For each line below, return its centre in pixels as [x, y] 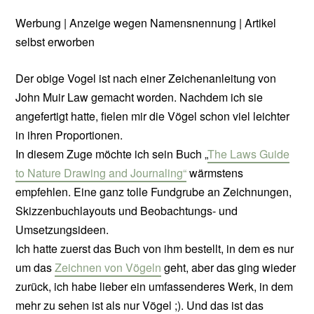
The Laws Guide [249, 154]
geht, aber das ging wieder [229, 268]
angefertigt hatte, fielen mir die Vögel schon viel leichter [153, 116]
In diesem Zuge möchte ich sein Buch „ [112, 154]
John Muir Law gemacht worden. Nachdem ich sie [139, 97]
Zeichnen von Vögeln [108, 268]
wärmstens [215, 173]
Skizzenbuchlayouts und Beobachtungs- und [127, 211]
